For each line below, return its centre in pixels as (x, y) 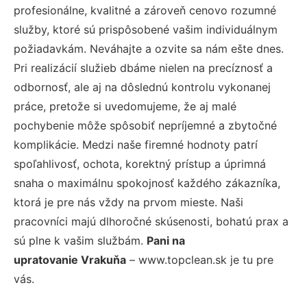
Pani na (166, 241)
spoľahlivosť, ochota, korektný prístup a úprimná (140, 164)
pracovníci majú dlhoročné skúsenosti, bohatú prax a (151, 221)
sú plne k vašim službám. (80, 241)
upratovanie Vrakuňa (70, 260)
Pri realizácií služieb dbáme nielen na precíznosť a (143, 68)
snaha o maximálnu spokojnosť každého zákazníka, (147, 183)
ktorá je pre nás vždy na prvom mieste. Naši (128, 202)
